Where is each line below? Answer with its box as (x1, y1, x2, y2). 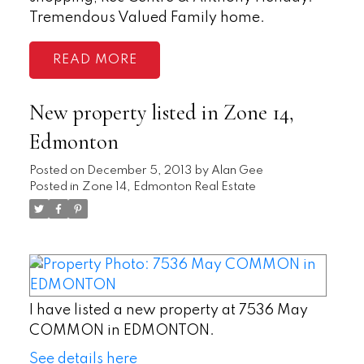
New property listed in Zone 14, (28, 100, 293, 127)
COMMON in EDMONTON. (28, 323, 214, 339)
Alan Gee (210, 165, 263, 177)
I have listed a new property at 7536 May (28, 303, 308, 318)
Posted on (28, 165, 87, 177)
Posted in (28, 181, 79, 193)
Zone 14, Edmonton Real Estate (81, 181, 256, 193)
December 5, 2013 (86, 165, 192, 177)
